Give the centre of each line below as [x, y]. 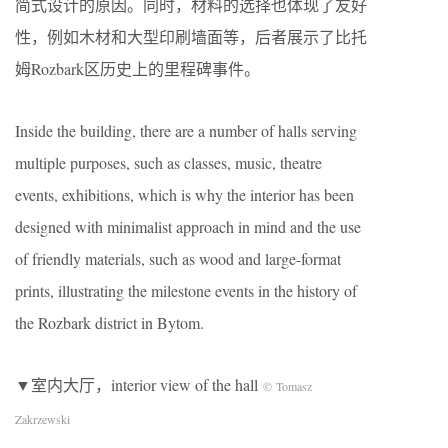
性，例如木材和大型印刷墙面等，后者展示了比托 [191, 37]
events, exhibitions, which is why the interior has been [184, 195]
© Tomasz [287, 386]
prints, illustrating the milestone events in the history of [186, 291]
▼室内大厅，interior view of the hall [139, 385]
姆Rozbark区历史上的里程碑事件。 [137, 69]
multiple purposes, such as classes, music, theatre [168, 163]
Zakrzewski [42, 419]
